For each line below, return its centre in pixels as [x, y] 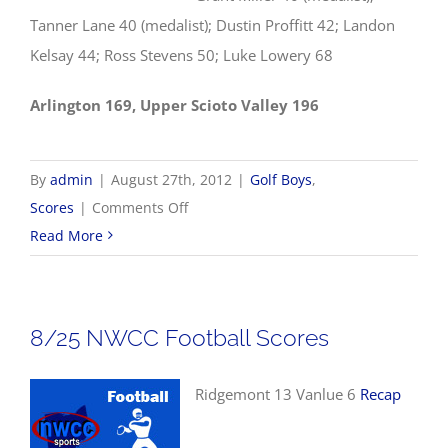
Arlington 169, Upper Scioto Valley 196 [174, 104]
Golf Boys [281, 179]
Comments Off [140, 207]
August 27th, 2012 [171, 179]
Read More [66, 235]
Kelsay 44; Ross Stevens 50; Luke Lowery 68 [181, 54]
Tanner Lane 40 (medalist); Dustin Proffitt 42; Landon [212, 24]
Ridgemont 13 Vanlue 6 [277, 393]
